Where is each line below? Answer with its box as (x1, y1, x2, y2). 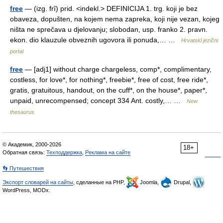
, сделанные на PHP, (73, 179, 126, 185)
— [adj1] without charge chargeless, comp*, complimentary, (23, 65, 212, 73)
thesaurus (10, 109, 34, 115)
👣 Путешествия (2, 165, 44, 171)
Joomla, (138, 179, 160, 185)
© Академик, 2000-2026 (2, 141, 61, 147)
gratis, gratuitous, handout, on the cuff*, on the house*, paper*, (10, 86, 207, 94)
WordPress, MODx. (2, 187, 50, 193)
